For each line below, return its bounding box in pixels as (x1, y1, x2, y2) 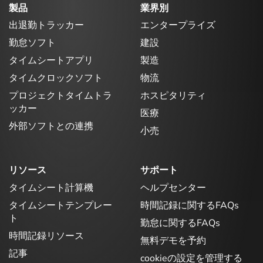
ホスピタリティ (140, 89, 206, 103)
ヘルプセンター (140, 181, 206, 194)
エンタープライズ (140, 19, 215, 32)
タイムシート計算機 (9, 181, 93, 194)
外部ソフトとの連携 (9, 120, 93, 133)
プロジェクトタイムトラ (9, 89, 112, 103)
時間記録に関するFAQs (140, 198, 239, 212)
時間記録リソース (9, 229, 84, 242)
